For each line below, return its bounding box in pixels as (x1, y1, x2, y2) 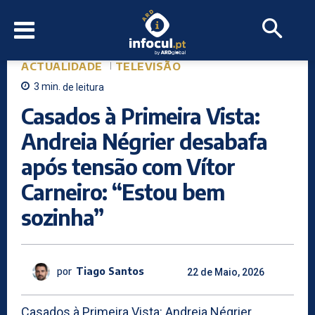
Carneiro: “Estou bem (21, 178, 224, 205)
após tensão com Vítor (21, 153, 235, 180)
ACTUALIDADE (21, 60, 103, 73)
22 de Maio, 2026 (187, 266, 264, 278)
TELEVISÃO (115, 60, 181, 73)
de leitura (63, 81, 104, 93)
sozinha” (21, 203, 103, 231)
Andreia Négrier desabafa (21, 127, 267, 155)
